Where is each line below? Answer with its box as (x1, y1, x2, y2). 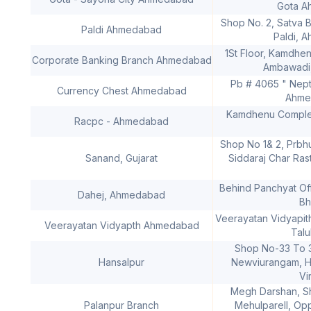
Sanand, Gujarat (85, 151, 158, 164)
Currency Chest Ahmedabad (56, 84, 187, 96)
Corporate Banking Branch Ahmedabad (31, 53, 212, 66)
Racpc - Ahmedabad (74, 115, 169, 127)
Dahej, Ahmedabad (78, 188, 165, 201)
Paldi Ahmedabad (81, 23, 162, 35)
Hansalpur (99, 255, 144, 268)
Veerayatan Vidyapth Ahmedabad (44, 219, 199, 231)
